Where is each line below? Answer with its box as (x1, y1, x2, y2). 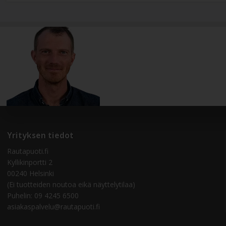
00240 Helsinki (7, 168, 54, 178)
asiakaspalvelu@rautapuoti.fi (7, 201, 100, 211)
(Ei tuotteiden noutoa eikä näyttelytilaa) (7, 179, 135, 189)
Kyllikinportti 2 (7, 157, 52, 167)
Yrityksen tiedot (7, 129, 74, 141)
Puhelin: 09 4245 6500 (7, 190, 79, 200)
